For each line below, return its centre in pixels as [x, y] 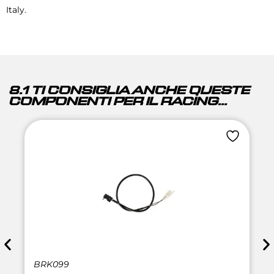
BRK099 [51, 264]
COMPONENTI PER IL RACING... [118, 102]
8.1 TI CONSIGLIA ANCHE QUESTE [130, 91]
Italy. [16, 9]
